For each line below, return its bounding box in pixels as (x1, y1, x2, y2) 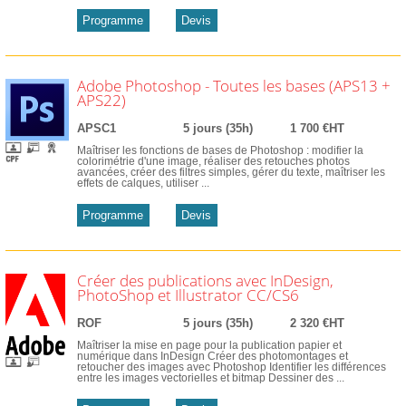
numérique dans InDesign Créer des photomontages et (76, 350, 348, 362)
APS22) (76, 90, 126, 111)
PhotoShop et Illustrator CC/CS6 (76, 285, 299, 306)
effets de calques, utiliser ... (76, 177, 209, 188)
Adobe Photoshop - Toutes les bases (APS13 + (76, 75, 391, 97)
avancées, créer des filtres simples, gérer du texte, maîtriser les (76, 166, 385, 178)
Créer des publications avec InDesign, (76, 270, 333, 292)
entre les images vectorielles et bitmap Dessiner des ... (76, 372, 344, 383)
